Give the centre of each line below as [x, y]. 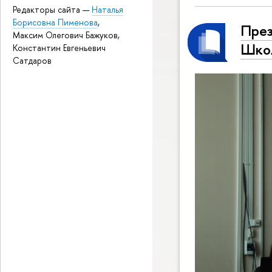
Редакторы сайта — [52, 10]
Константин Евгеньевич [59, 48]
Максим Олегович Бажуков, [66, 35]
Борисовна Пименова [55, 22]
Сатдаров [32, 61]
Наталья [107, 10]
